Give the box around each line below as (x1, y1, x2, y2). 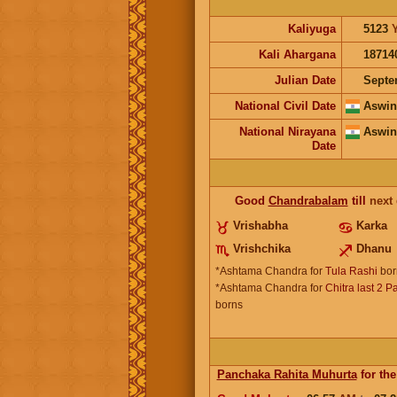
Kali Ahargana (258, 47, 336, 61)
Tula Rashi (324, 264, 378, 277)
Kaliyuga (287, 21, 336, 35)
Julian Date (274, 73, 336, 87)
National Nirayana (238, 124, 336, 138)
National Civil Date (234, 98, 336, 113)
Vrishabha (232, 218, 288, 232)
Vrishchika (232, 241, 291, 255)
